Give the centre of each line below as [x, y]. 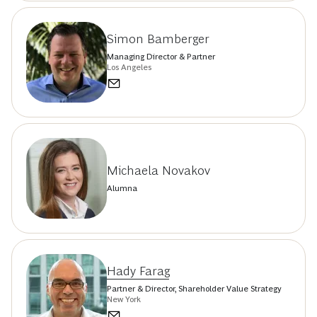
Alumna [122, 189]
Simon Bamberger [158, 39]
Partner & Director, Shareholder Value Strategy [194, 288]
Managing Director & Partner [161, 56]
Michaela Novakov [158, 171]
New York [124, 299]
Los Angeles [129, 67]
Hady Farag [138, 271]
